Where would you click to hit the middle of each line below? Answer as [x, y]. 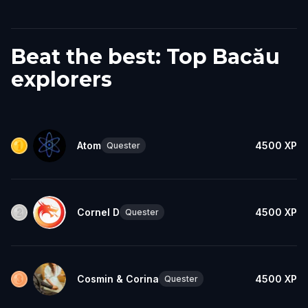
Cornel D [98, 212]
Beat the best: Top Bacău [145, 56]
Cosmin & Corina [118, 278]
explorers [62, 79]
